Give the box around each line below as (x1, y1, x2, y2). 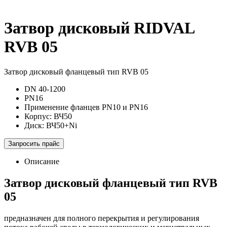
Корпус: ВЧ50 (24, 111, 72, 121)
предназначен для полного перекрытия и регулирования (4, 213, 199, 222)
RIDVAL (134, 19, 194, 37)
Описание (24, 157, 59, 166)
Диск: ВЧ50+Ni (24, 121, 77, 130)
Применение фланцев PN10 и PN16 (24, 102, 148, 111)
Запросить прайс (8, 139, 60, 147)
